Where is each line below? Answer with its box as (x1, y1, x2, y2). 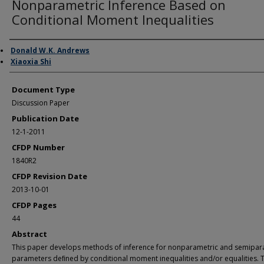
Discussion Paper (12, 98, 70, 108)
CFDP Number (12, 142, 65, 153)
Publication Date (12, 113, 79, 124)
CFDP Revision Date (12, 171, 87, 181)
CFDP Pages (12, 200, 57, 210)
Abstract (12, 229, 47, 239)
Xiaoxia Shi (11, 57, 51, 67)
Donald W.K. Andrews (11, 45, 90, 55)
